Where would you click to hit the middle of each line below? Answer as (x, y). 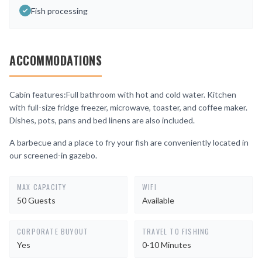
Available (158, 200)
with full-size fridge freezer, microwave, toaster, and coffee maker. (128, 107)
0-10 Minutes (167, 245)
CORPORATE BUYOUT (53, 231)
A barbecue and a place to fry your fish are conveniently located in (129, 142)
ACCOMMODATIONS (56, 60)
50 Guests (36, 200)
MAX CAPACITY (42, 187)
